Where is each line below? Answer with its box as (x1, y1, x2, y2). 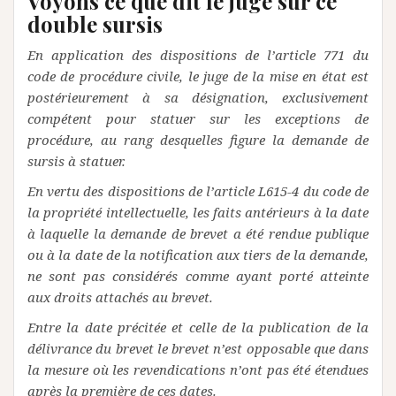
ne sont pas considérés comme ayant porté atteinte (27, 267, 369, 285)
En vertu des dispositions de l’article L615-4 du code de (27, 182, 369, 200)
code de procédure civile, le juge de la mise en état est (27, 67, 369, 85)
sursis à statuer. (27, 152, 126, 170)
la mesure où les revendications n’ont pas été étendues (27, 361, 369, 378)
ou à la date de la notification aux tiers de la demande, (27, 246, 369, 263)
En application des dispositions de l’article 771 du (27, 46, 369, 64)
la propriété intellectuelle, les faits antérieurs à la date (27, 203, 369, 221)
